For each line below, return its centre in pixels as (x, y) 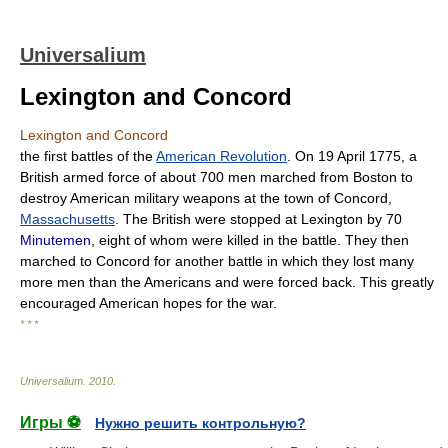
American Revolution (221, 156)
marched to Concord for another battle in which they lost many (217, 261)
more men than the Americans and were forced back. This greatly (227, 282)
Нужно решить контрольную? (200, 423)
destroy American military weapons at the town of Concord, (206, 198)
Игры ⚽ (50, 422)
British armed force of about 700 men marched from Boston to (216, 177)
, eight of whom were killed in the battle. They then (250, 240)
